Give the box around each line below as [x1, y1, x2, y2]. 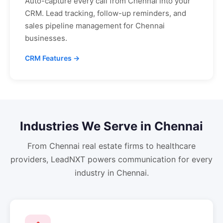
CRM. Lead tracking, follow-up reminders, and [25, 8, 186, 18]
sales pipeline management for [25, 21, 135, 30]
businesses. [25, 33, 67, 43]
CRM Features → [25, 54, 80, 62]
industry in [74, 168, 116, 178]
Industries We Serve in [20, 119, 154, 133]
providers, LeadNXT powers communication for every [10, 154, 213, 164]
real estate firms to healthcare [80, 141, 196, 151]
